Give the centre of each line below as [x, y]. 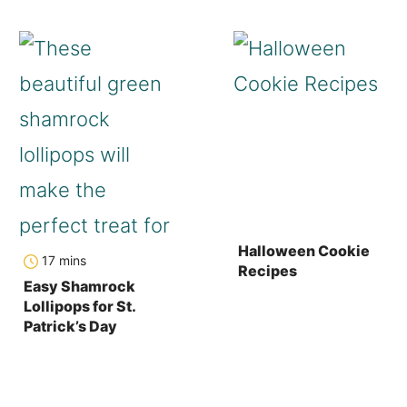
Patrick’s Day [71, 326]
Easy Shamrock [80, 286]
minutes [78, 251]
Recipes [268, 270]
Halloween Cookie [304, 250]
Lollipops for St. [80, 306]
